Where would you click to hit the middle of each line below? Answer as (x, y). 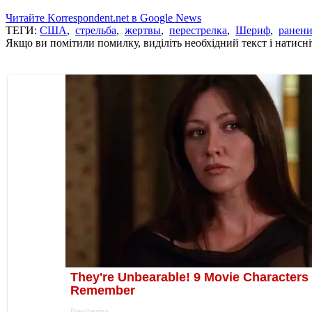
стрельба (96, 30)
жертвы (143, 30)
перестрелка (198, 30)
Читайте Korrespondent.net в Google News (103, 17)
